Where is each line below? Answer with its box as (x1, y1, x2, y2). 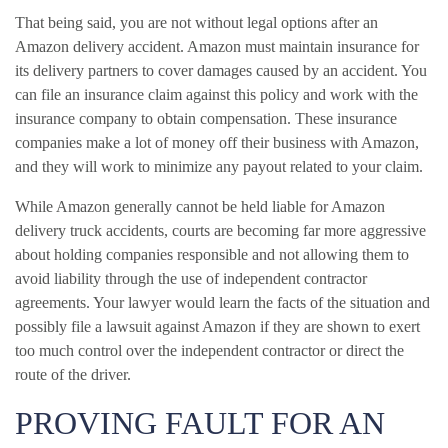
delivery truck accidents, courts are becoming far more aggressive (15, 221, 426, 239)
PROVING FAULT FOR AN (15, 404, 385, 441)
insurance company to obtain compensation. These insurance (15, 109, 397, 127)
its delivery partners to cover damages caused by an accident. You (15, 61, 427, 79)
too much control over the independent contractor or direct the (15, 341, 404, 359)
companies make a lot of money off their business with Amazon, (15, 133, 419, 151)
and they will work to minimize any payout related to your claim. (15, 157, 423, 175)
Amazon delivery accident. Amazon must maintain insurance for (15, 37, 419, 55)
